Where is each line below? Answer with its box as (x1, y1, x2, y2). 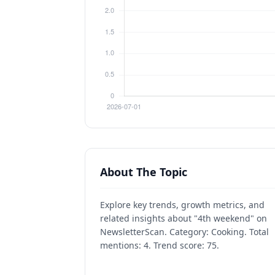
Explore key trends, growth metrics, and (100, 199, 265, 211)
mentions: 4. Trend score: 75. (100, 239, 219, 251)
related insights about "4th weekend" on (100, 212, 267, 224)
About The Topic (100, 165, 187, 179)
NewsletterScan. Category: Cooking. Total (100, 226, 269, 238)
